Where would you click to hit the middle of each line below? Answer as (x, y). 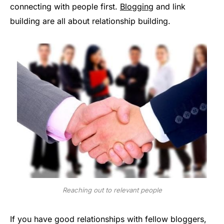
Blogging (137, 7)
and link (169, 7)
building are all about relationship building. (90, 21)
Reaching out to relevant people (112, 190)
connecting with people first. (65, 7)
